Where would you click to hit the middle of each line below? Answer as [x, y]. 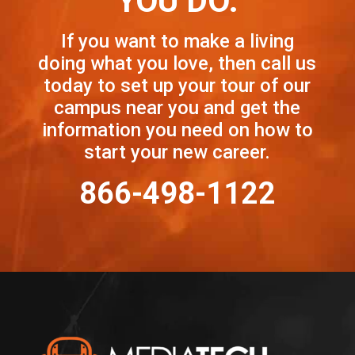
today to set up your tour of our [177, 85]
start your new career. [177, 152]
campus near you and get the [177, 107]
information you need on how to [177, 130]
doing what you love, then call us [177, 63]
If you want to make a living [177, 41]
